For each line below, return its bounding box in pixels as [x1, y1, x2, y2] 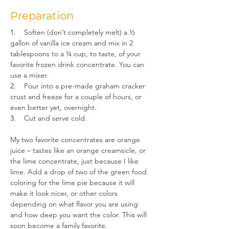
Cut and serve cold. [24, 113, 87, 123]
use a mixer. [10, 71, 49, 80]
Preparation [10, 9, 74, 22]
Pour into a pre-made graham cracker [24, 81, 147, 90]
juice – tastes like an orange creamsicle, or [10, 146, 148, 155]
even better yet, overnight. [10, 103, 97, 112]
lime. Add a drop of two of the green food [10, 167, 149, 176]
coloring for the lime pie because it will [10, 178, 136, 187]
